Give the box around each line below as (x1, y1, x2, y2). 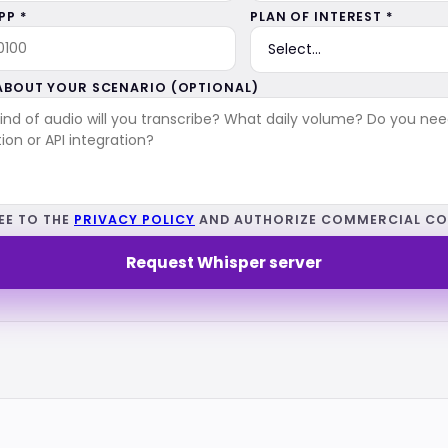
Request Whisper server (126, 252, 322, 273)
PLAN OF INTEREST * (250, 8, 393, 25)
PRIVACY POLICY (74, 211, 195, 228)
